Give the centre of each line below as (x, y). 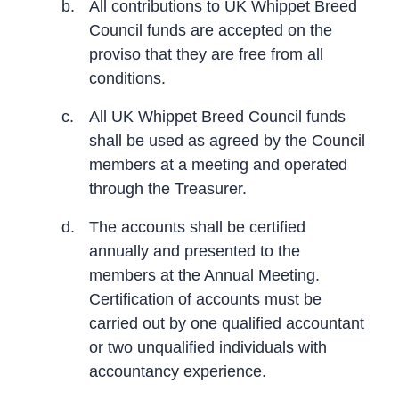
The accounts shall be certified (197, 227)
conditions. (127, 78)
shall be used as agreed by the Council (227, 140)
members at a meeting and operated (218, 164)
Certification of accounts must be (205, 299)
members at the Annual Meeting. (204, 275)
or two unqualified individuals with (208, 347)
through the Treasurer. (168, 188)
